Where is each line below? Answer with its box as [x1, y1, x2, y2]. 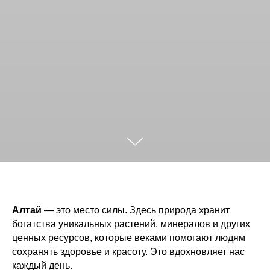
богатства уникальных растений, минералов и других [12, 218, 250, 229]
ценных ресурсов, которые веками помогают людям [12, 232, 245, 243]
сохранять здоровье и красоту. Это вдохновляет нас [12, 246, 245, 257]
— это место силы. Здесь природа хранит [42, 204, 230, 215]
